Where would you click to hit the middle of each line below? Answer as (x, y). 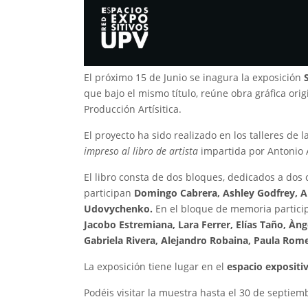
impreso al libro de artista (142, 151)
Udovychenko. (118, 209)
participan (109, 193)
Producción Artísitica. (133, 109)
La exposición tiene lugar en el (155, 267)
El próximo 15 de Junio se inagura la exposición (192, 78)
